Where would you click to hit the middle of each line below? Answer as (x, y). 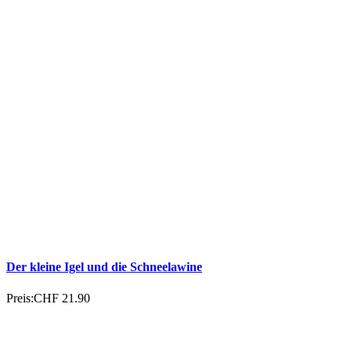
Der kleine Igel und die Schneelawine (104, 267)
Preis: (20, 298)
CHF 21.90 (62, 298)
